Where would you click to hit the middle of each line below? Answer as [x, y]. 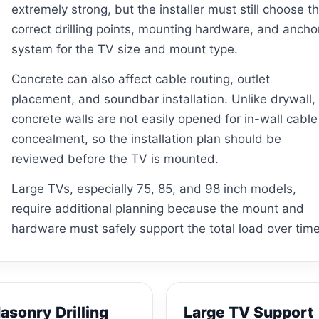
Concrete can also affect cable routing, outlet [140, 79]
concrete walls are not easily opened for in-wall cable [164, 119]
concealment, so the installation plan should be [146, 138]
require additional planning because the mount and [157, 208]
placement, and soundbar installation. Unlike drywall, [163, 99]
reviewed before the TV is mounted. [115, 158]
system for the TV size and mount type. [124, 49]
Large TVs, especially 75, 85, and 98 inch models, [153, 188]
